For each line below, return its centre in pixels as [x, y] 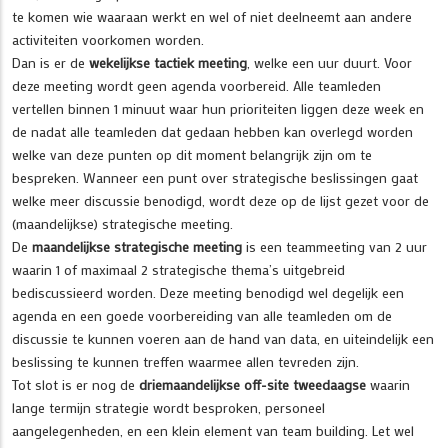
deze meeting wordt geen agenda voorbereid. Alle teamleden [196, 85]
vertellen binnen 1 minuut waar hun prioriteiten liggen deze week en [218, 108]
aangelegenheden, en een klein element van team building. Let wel [213, 430]
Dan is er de [50, 62]
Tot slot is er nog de [75, 384]
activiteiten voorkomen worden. [108, 39]
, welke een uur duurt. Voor [329, 62]
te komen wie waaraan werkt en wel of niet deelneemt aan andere [212, 16]
